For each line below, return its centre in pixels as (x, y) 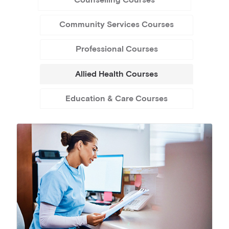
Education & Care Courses (117, 99)
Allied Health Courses (117, 74)
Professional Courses (117, 50)
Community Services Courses (117, 25)
